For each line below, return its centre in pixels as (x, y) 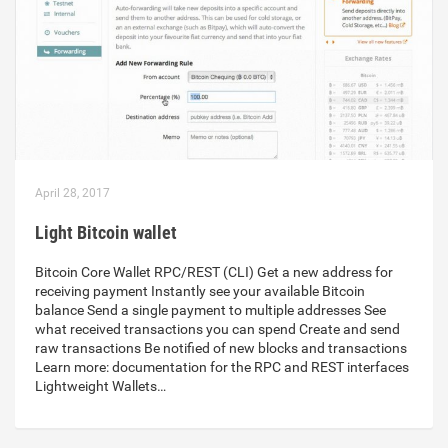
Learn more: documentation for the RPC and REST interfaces (222, 367)
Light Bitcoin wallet (106, 233)
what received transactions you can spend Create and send (217, 329)
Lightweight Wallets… (100, 386)
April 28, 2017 (72, 193)
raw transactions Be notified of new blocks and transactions (221, 348)
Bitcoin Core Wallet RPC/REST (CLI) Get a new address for (214, 272)
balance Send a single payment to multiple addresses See (210, 310)
